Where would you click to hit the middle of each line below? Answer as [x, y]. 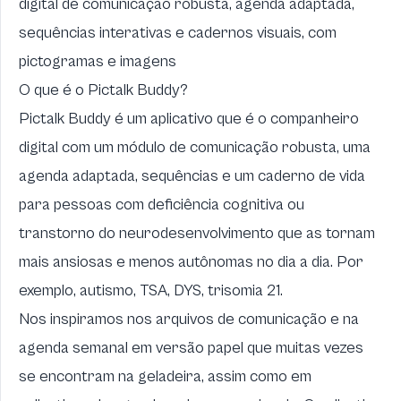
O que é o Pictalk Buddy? [103, 90]
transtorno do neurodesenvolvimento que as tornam [197, 233]
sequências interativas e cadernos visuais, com [178, 33]
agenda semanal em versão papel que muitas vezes [191, 348]
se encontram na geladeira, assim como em [165, 376]
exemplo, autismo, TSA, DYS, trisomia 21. [151, 290]
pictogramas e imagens [98, 61]
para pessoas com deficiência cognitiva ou [162, 205]
